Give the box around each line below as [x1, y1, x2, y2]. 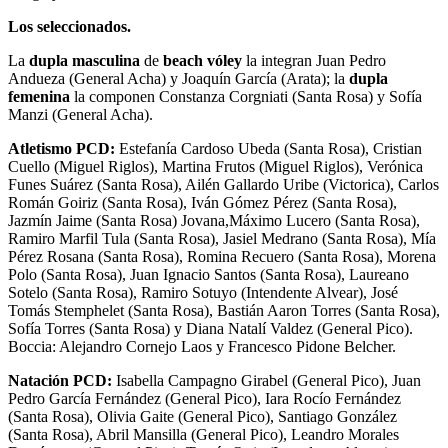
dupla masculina [29, 52, 140, 70]
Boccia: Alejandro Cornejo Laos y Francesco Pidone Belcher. [8, 338, 396, 356]
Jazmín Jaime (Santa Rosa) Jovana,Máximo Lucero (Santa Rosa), [8, 212, 420, 230]
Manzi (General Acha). [8, 106, 153, 124]
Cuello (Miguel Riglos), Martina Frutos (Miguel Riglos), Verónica [8, 158, 423, 176]
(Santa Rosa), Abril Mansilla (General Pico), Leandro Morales [8, 426, 399, 444]
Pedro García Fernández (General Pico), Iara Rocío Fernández [8, 390, 401, 408]
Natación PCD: [8, 372, 112, 390]
